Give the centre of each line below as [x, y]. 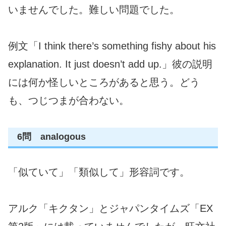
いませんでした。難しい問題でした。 [94, 10]
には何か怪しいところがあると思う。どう [104, 82]
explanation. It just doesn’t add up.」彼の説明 [110, 64]
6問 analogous [51, 137]
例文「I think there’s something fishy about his [112, 46]
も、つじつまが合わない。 [69, 101]
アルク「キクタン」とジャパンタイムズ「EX [110, 208]
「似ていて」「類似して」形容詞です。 [99, 172]
